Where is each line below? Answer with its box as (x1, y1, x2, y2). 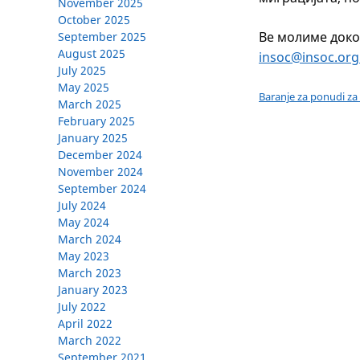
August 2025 (58, 46, 125, 62)
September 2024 (58, 181, 146, 197)
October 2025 (58, 12, 130, 28)
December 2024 (58, 147, 142, 163)
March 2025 (58, 96, 121, 112)
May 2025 (58, 80, 109, 96)
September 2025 (58, 29, 146, 45)
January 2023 (58, 282, 128, 298)
